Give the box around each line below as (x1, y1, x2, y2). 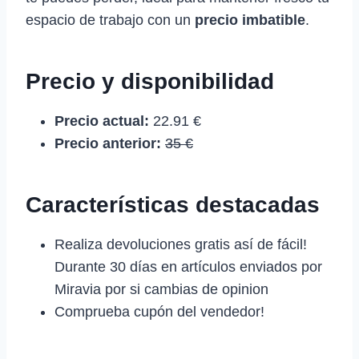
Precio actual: (54, 112, 149, 129)
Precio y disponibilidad (26, 68, 274, 94)
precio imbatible (195, 11, 305, 28)
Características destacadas (26, 192, 320, 217)
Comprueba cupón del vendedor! (54, 303, 264, 320)
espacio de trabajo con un (26, 11, 195, 28)
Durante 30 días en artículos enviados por (54, 258, 322, 275)
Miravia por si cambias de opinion (54, 280, 268, 297)
